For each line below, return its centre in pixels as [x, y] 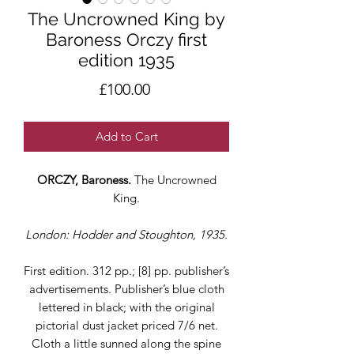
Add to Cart [126, 136]
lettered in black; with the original [126, 307]
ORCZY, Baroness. [85, 180]
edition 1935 [126, 60]
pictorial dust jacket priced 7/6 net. [126, 325]
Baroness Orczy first [126, 40]
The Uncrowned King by [126, 19]
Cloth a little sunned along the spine [126, 343]
